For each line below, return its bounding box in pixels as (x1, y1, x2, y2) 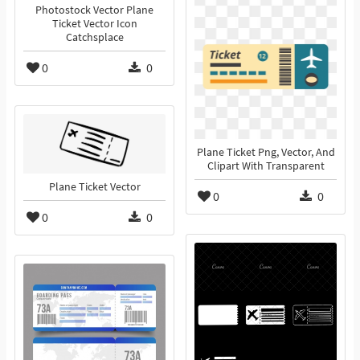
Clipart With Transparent (207, 159, 325, 174)
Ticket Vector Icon (51, 17, 137, 31)
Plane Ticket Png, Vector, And (196, 145, 335, 160)
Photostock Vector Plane (35, 3, 153, 18)
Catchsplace (65, 31, 124, 45)
